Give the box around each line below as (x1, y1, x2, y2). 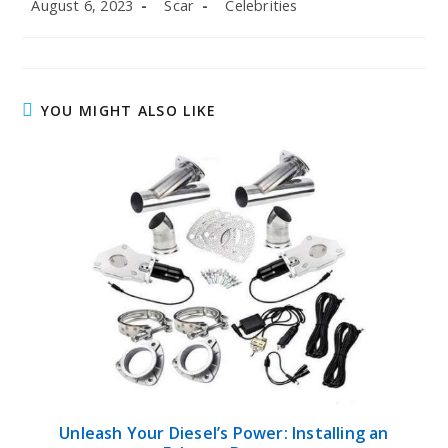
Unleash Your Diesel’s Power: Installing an (59, 422, 389, 445)
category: (215, 13, 278, 33)
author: (154, 13, 202, 33)
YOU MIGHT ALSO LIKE (40, 101, 217, 121)
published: (21, 13, 88, 33)
